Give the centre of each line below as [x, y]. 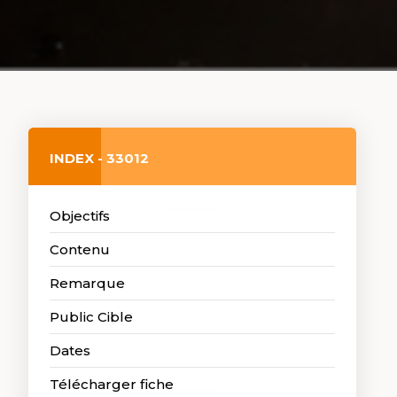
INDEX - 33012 [99, 158]
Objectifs [80, 216]
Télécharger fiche [112, 384]
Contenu [80, 249]
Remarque [87, 283]
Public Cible [91, 317]
